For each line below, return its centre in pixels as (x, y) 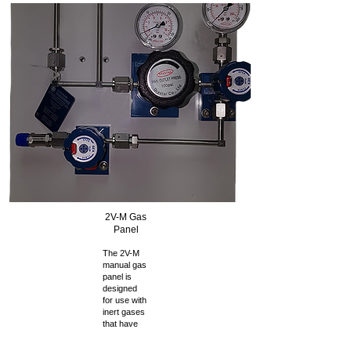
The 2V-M (121, 253)
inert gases (124, 312)
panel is (117, 277)
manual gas (125, 265)
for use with (125, 300)
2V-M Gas (126, 217)
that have (120, 324)
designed (120, 288)
